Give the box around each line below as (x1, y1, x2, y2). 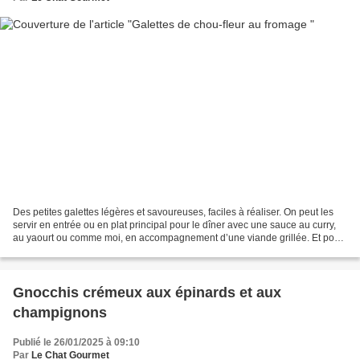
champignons (13, 305, 107, 321)
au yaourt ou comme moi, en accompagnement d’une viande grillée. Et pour (13, 232, 343, 244)
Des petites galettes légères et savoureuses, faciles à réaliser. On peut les (13, 207, 333, 219)
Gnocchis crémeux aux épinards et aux (13, 284, 281, 301)
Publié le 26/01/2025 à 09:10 (13, 337, 140, 349)
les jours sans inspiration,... (13, 245, 131, 257)
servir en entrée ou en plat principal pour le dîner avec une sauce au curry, (13, 219, 336, 231)
